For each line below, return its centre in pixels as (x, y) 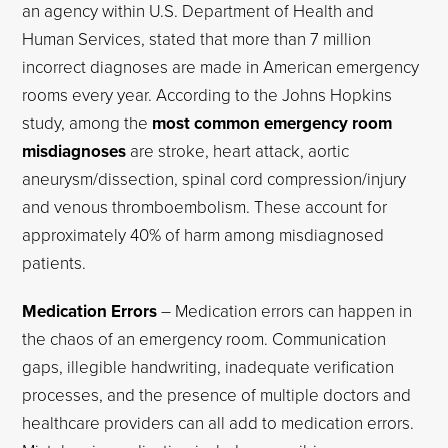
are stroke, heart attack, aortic (238, 150)
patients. (54, 262)
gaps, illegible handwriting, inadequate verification (208, 366)
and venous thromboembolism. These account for (205, 206)
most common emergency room (272, 123)
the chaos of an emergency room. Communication (204, 338)
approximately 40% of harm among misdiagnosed (203, 234)
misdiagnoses (74, 151)
